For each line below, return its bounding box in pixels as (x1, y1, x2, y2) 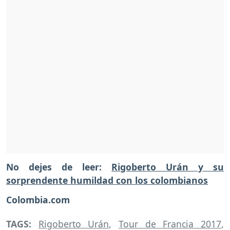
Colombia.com (6, 194, 72, 206)
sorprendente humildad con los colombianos (6, 174, 208, 186)
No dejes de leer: (6, 160, 111, 173)
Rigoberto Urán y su (111, 160, 224, 173)
